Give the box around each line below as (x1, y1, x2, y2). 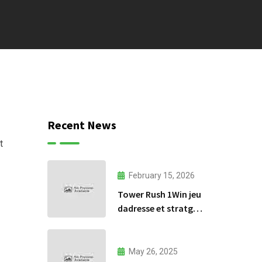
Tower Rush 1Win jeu (117, 188, 201, 200)
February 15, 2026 (128, 170, 195, 180)
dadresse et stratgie (117, 202, 200, 214)
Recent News (47, 118, 116, 132)
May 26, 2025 (128, 246, 178, 256)
